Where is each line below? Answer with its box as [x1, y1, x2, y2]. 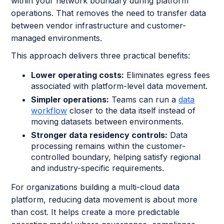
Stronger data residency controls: [31, 129, 168, 140]
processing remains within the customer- [31, 140, 186, 151]
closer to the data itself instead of [67, 105, 196, 115]
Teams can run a [109, 94, 179, 104]
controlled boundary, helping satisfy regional [31, 151, 201, 162]
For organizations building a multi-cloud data [11, 181, 180, 192]
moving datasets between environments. [31, 116, 184, 126]
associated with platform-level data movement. [31, 80, 208, 91]
